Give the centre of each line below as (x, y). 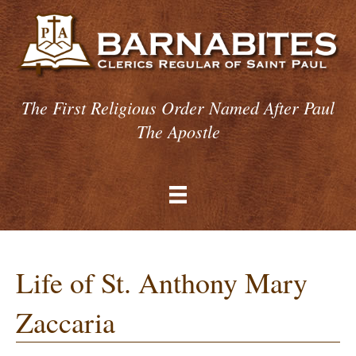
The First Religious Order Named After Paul (178, 107)
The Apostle (178, 131)
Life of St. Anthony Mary (162, 282)
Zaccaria (66, 322)
